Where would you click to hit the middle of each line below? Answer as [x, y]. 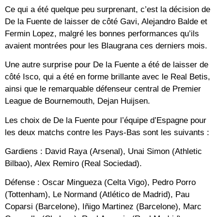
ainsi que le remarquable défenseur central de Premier [103, 89]
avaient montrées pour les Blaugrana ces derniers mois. [106, 46]
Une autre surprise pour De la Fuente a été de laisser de [107, 65]
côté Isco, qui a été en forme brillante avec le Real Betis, [108, 77]
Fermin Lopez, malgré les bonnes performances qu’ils [102, 33]
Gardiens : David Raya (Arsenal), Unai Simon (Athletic [103, 151]
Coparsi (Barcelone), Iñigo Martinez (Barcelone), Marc [103, 207]
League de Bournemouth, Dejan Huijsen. [77, 101]
